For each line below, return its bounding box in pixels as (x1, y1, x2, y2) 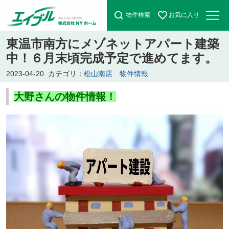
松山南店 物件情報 (83, 69, 148, 78)
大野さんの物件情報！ (13, 90, 116, 102)
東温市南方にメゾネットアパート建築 (6, 36, 219, 51)
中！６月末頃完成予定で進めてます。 (6, 51, 217, 65)
